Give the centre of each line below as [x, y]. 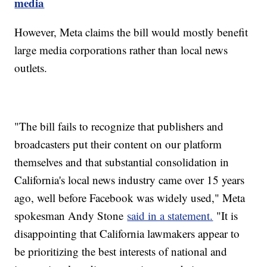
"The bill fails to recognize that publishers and [119, 126]
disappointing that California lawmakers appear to [127, 233]
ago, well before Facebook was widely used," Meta [130, 197]
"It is [226, 215]
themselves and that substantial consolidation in [122, 162]
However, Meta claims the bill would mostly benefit [131, 32]
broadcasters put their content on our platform [118, 144]
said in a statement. [170, 215]
